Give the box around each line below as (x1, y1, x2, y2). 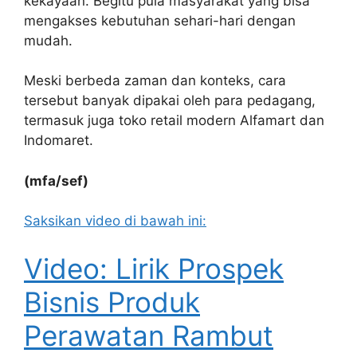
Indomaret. (24, 132, 97, 149)
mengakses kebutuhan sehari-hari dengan (24, 12, 296, 29)
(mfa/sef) (24, 172, 88, 189)
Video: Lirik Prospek (24, 251, 284, 285)
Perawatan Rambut (24, 318, 273, 352)
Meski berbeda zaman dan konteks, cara (24, 73, 286, 89)
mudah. (24, 32, 73, 49)
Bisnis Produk (24, 284, 200, 319)
